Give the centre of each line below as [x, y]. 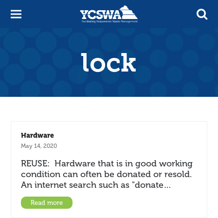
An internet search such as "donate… [96, 185]
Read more [47, 203]
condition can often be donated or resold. [108, 174]
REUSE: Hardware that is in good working [107, 163]
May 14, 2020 [39, 146]
